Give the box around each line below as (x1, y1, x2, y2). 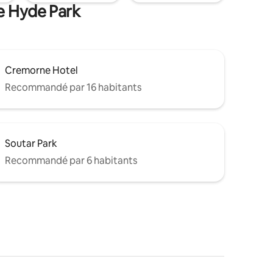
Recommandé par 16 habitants (5, 80, 141, 94)
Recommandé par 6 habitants (5, 154, 137, 167)
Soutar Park (5, 136, 57, 150)
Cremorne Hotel (5, 63, 78, 77)
